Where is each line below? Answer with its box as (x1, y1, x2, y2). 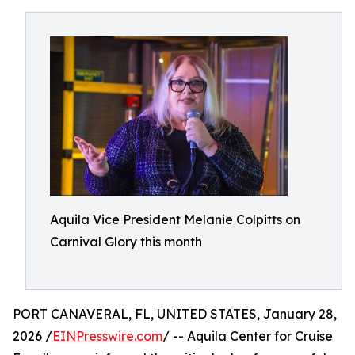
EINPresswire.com (52, 328, 162, 344)
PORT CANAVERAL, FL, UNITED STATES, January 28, (13, 306, 337, 322)
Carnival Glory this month (50, 234, 202, 250)
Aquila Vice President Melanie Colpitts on (50, 212, 300, 227)
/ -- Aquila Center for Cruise (162, 328, 333, 344)
